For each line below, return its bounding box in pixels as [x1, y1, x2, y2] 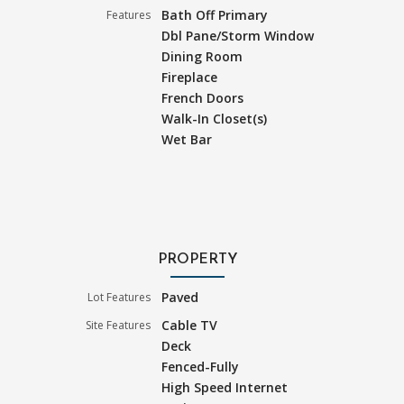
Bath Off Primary [161, 5, 269, 23]
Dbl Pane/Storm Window [161, 26, 315, 44]
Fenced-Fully [161, 357, 240, 375]
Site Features [86, 317, 151, 333]
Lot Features [87, 289, 151, 305]
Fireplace [161, 68, 218, 86]
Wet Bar [161, 130, 213, 148]
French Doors [161, 88, 244, 106]
